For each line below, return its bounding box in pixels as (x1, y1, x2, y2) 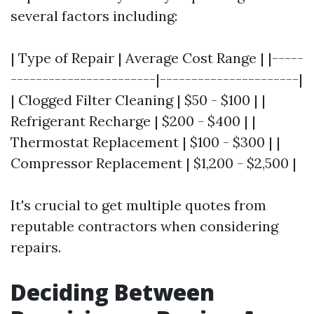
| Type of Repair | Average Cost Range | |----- (11, 49, 303, 67)
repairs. (11, 238, 61, 256)
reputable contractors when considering (11, 217, 278, 235)
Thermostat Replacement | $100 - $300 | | (11, 133, 280, 151)
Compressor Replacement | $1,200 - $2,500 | (11, 154, 296, 172)
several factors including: (11, 7, 177, 25)
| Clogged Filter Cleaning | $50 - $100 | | (11, 91, 266, 109)
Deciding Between (11, 277, 214, 307)
